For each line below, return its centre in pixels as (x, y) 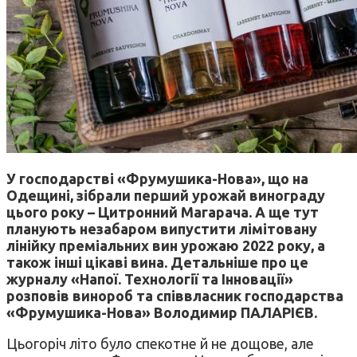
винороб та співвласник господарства (208, 295)
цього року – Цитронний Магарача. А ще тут (163, 212)
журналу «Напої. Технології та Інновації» (150, 279)
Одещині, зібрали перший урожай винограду (166, 195)
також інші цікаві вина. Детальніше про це (157, 262)
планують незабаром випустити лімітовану (162, 228)
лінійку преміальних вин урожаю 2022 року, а (166, 245)
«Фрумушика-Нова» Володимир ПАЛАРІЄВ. (162, 312)
